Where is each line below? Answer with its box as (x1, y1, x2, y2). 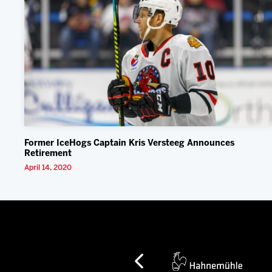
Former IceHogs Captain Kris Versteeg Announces (24, 140, 235, 148)
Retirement (24, 150, 72, 158)
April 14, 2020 (24, 165, 72, 172)
